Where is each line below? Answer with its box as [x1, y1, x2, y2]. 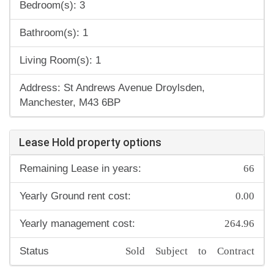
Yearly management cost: [20, 218, 135, 230]
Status [20, 245, 49, 257]
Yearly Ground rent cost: [20, 190, 131, 202]
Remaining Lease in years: [20, 163, 141, 175]
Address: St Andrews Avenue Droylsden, [20, 82, 205, 94]
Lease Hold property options [19, 136, 161, 149]
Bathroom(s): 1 [20, 27, 88, 39]
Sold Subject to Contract [125, 243, 254, 256]
